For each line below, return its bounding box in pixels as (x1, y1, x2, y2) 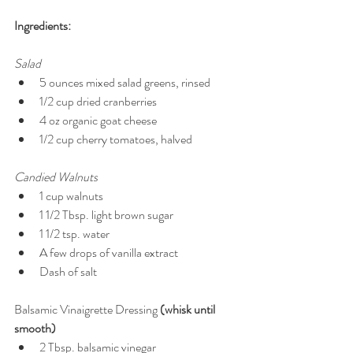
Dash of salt (39, 262, 102, 281)
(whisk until (160, 300, 217, 319)
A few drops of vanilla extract (39, 243, 183, 262)
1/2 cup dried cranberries (39, 92, 162, 111)
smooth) (14, 319, 56, 338)
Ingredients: (14, 17, 71, 35)
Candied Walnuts (14, 168, 100, 187)
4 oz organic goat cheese (39, 111, 162, 130)
